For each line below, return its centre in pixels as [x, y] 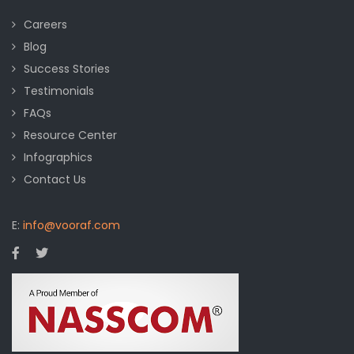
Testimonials [59, 90]
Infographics [58, 157]
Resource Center [70, 135]
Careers [45, 24]
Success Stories [67, 68]
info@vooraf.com [72, 225]
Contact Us [55, 179]
